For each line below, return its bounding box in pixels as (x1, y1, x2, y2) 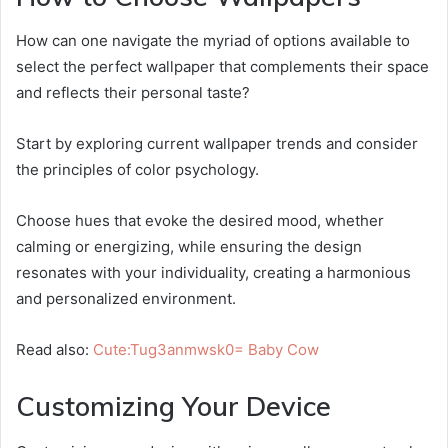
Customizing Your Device (16, 389, 331, 424)
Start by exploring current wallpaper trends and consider (16, 134, 418, 154)
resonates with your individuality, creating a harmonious (16, 263, 411, 283)
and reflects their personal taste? (16, 83, 250, 103)
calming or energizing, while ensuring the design (16, 237, 362, 257)
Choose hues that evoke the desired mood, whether (16, 211, 384, 231)
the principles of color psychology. (16, 160, 259, 180)
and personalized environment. (16, 289, 236, 309)
